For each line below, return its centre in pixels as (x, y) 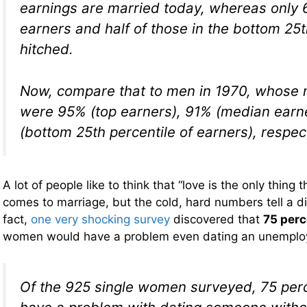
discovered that (217, 220)
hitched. (47, 49)
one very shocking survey (100, 220)
